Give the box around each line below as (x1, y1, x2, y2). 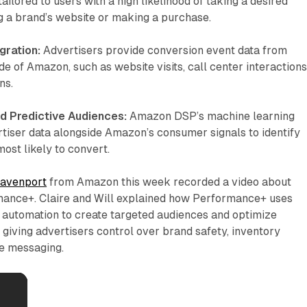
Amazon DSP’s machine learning (127, 109, 295, 123)
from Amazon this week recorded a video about (47, 175, 292, 188)
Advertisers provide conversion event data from (40, 43, 288, 57)
